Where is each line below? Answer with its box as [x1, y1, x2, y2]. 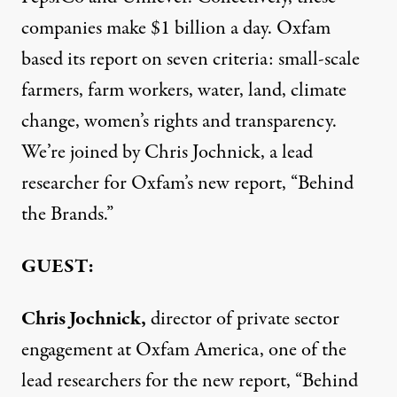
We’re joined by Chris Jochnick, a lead [21, 138, 313, 167]
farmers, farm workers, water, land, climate [21, 76, 346, 105]
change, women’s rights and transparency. [21, 107, 337, 136]
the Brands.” [21, 200, 113, 229]
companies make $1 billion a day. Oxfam [21, 14, 331, 43]
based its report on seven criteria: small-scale [21, 45, 360, 74]
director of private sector [146, 305, 339, 333]
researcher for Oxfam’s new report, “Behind [21, 169, 354, 198]
